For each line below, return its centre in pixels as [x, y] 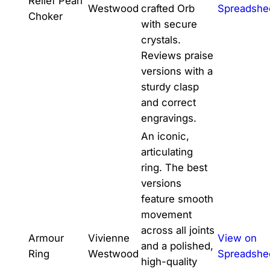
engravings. [168, 118]
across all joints [177, 230]
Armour [46, 238]
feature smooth [177, 199]
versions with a [177, 71]
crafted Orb [168, 8]
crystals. [161, 39]
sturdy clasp [170, 86]
